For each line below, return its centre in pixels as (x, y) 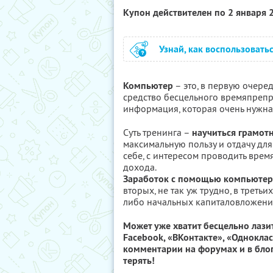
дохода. (140, 167)
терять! (139, 261)
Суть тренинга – (158, 132)
